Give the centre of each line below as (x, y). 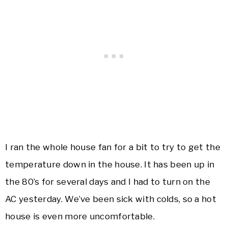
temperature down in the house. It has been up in (110, 165)
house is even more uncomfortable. (80, 217)
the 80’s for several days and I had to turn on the (108, 182)
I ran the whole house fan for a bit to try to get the (113, 147)
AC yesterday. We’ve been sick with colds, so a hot (111, 199)
